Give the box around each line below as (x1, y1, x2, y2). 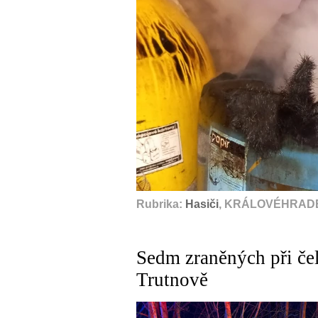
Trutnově (136, 269, 208, 290)
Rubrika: (136, 198, 185, 210)
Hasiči (185, 198, 219, 210)
